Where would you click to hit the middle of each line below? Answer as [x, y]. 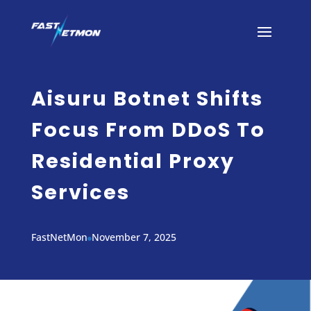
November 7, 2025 [134, 237]
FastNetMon [59, 237]
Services [80, 192]
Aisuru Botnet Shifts [147, 99]
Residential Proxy [133, 161]
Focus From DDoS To [148, 130]
